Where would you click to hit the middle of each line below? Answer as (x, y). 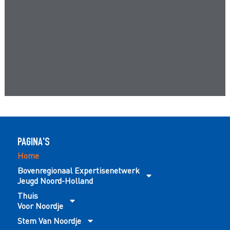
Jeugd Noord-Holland (55, 180)
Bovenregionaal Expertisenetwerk (79, 170)
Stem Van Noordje (50, 221)
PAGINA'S (34, 143)
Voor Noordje (41, 206)
